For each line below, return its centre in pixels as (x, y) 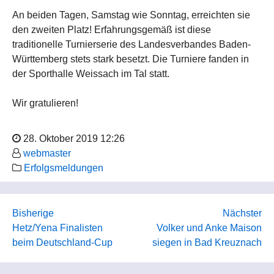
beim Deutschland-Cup (62, 243)
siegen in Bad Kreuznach (207, 243)
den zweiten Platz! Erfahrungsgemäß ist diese (112, 30)
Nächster (242, 213)
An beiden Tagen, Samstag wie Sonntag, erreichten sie (131, 15)
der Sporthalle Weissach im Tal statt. (91, 74)
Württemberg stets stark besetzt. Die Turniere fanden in (131, 59)
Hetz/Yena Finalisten (57, 228)
